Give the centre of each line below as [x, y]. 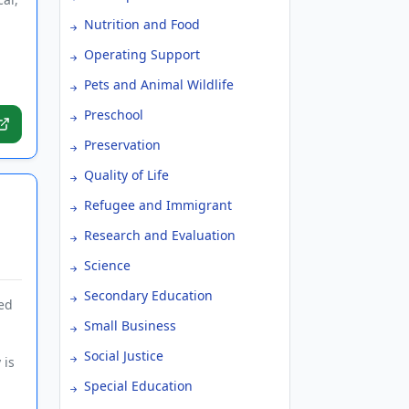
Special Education [138, 386]
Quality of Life [126, 175]
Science [107, 265]
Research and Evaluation [160, 235]
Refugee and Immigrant [158, 205]
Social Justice [124, 356]
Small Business [130, 325]
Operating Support [142, 54]
